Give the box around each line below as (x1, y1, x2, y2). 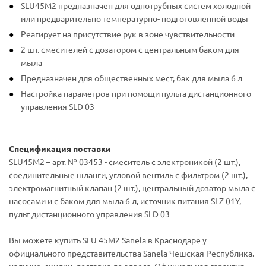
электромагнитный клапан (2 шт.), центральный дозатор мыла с (9, 182, 255, 193)
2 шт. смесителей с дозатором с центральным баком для (21, 44, 239, 55)
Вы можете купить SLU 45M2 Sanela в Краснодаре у (9, 235, 207, 245)
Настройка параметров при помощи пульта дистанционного (21, 88, 251, 99)
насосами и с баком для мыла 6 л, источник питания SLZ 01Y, (9, 195, 241, 206)
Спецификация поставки (9, 143, 111, 154)
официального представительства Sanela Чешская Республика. (9, 248, 254, 258)
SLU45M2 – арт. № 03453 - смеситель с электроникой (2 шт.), (9, 156, 240, 167)
